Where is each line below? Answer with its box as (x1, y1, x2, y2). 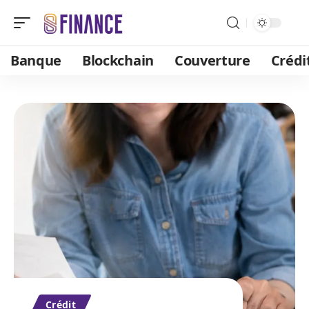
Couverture (174, 51, 250, 70)
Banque (10, 51, 62, 70)
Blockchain (82, 51, 154, 70)
